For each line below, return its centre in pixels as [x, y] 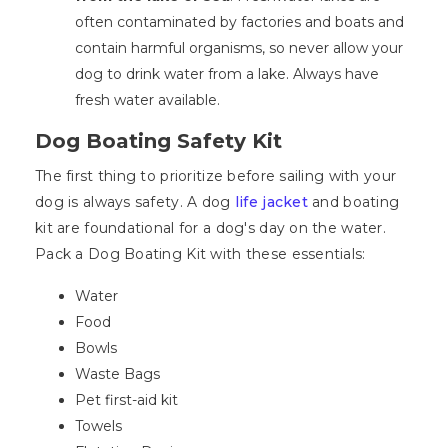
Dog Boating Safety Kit [158, 141]
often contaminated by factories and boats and [239, 22]
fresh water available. [147, 100]
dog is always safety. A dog [135, 202]
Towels [98, 426]
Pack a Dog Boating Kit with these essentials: [200, 254]
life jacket [271, 202]
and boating [353, 202]
